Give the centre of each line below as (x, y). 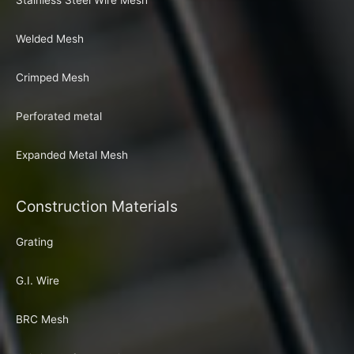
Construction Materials (97, 207)
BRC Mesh (42, 320)
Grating (34, 242)
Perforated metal (59, 116)
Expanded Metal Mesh (72, 154)
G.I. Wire (38, 281)
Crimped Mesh (53, 78)
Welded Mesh (50, 39)
